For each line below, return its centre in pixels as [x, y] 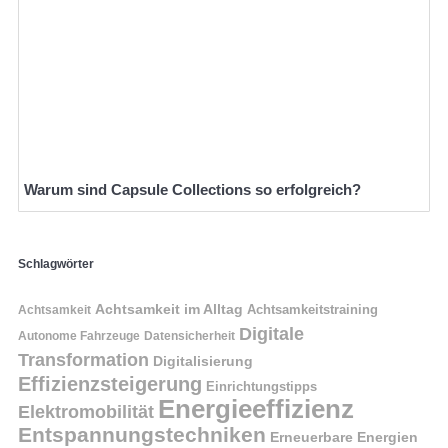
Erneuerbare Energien [344, 436]
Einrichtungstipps [261, 386]
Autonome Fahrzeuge [79, 335]
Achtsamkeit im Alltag [169, 308]
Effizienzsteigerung [110, 383]
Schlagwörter [56, 264]
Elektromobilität [86, 411]
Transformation [83, 359]
